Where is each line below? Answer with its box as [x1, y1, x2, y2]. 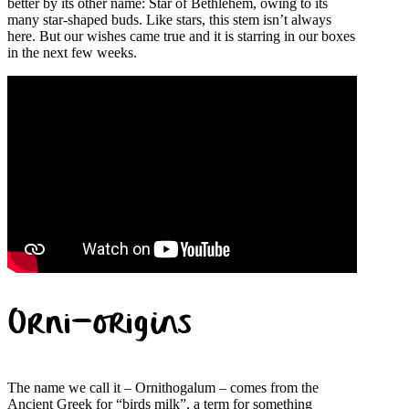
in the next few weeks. [7, 45, 137, 61]
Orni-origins [7, 301, 192, 352]
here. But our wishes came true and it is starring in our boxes [7, 28, 355, 45]
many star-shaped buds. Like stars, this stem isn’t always [7, 12, 331, 28]
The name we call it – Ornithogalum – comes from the [7, 380, 319, 396]
